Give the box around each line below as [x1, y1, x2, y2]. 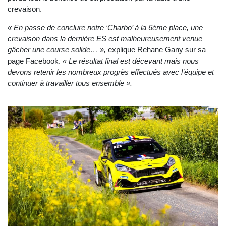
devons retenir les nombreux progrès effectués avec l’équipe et [8, 68, 214, 77]
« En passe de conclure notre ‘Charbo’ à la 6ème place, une [8, 23, 203, 32]
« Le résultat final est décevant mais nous [63, 56, 199, 66]
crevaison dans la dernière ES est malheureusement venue [8, 34, 202, 43]
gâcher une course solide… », [8, 45, 106, 54]
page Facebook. [8, 56, 63, 66]
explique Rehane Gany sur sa [106, 45, 206, 54]
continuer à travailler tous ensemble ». [8, 79, 132, 88]
